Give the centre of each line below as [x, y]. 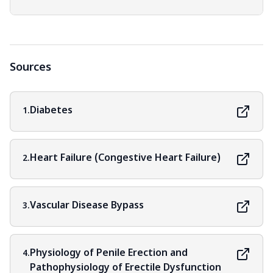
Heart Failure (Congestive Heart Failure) [125, 158]
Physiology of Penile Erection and [109, 253]
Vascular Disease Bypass [87, 206]
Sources [30, 68]
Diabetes [51, 111]
